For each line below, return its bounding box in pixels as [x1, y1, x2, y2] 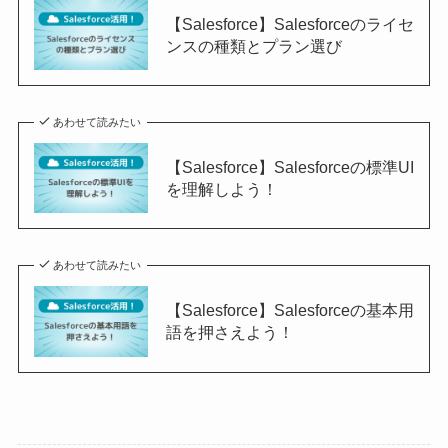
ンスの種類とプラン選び [165, 36, 342, 55]
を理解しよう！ [165, 179, 278, 198]
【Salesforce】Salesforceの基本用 [165, 301, 414, 320]
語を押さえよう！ [165, 323, 294, 342]
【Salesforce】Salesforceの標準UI [165, 157, 414, 176]
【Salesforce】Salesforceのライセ [165, 14, 414, 33]
